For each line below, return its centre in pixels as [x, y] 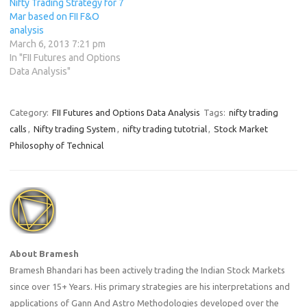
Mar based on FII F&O [54, 16]
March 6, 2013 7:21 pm [58, 44]
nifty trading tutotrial [165, 128]
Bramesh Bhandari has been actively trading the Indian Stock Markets [147, 270]
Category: [30, 112]
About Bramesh [44, 253]
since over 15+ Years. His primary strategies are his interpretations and [150, 286]
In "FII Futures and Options [65, 57]
